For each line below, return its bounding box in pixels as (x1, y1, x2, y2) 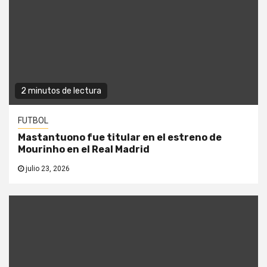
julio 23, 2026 (24, 164, 70, 173)
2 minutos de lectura (21, 86, 101, 97)
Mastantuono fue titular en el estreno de (18, 132, 222, 144)
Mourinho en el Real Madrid (18, 144, 150, 156)
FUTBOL (18, 116, 48, 126)
